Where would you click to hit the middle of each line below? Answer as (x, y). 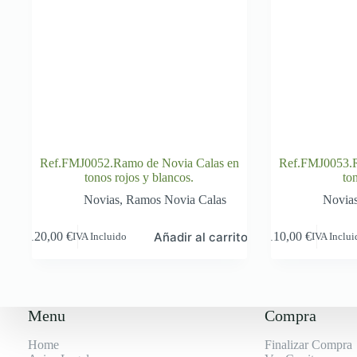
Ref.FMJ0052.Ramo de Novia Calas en (139, 163)
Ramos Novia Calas (177, 199)
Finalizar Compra (309, 345)
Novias (102, 199)
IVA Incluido (100, 236)
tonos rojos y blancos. (139, 177)
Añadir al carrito (201, 237)
